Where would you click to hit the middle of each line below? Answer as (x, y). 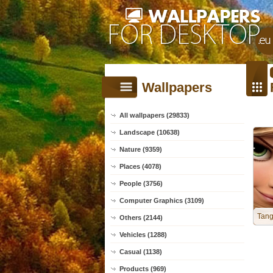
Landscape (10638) (150, 132)
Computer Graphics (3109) (162, 200)
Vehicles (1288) (143, 235)
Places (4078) (140, 166)
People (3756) (141, 183)
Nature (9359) (141, 149)
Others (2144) (141, 218)
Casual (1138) (141, 252)
